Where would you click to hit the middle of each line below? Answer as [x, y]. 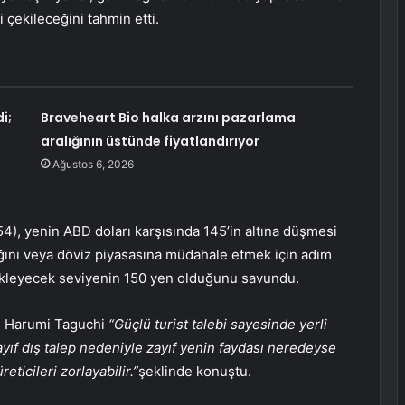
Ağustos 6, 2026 [93, 165]
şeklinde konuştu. [195, 372]
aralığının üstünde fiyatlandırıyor [150, 141]
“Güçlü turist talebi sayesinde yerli [218, 325]
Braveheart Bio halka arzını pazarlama [168, 118]
